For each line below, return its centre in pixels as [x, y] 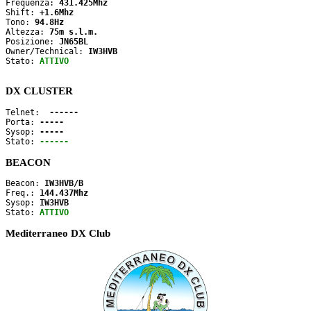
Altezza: [27, 32]
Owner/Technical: [47, 51]
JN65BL [74, 41]
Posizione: [32, 41]
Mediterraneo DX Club [58, 234]
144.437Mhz [64, 193]
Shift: [23, 12]
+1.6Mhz [57, 12]
